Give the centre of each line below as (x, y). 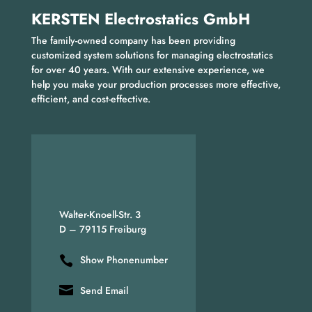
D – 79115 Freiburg (102, 229)
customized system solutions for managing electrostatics (152, 55)
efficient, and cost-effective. (91, 99)
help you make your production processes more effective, (156, 84)
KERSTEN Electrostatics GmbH (140, 18)
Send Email (104, 290)
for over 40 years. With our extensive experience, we (148, 69)
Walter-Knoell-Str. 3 (100, 214)
